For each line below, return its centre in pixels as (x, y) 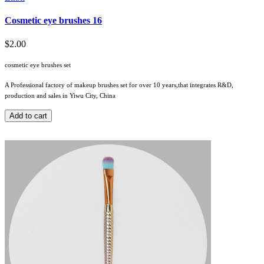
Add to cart (28, 115)
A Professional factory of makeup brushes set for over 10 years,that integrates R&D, (119, 85)
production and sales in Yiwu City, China (60, 95)
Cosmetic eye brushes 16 (53, 21)
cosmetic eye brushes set (38, 65)
